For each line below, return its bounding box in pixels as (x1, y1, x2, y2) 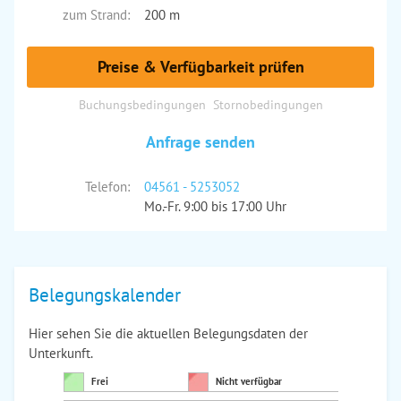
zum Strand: (62, 6, 130, 23)
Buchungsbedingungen (78, 96, 206, 113)
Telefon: (84, 178, 130, 195)
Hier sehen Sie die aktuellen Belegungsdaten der (29, 325, 308, 342)
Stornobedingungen (212, 96, 323, 113)
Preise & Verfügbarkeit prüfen (97, 56, 304, 77)
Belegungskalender (29, 283, 181, 307)
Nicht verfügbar (215, 375, 282, 388)
